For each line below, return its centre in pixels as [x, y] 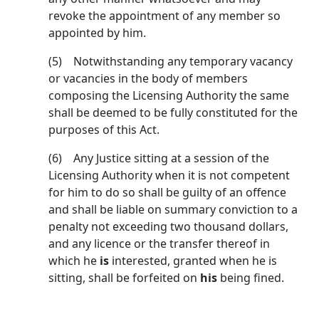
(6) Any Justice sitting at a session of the [159, 158]
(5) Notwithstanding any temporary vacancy [171, 62]
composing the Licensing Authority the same [169, 96]
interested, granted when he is [194, 261]
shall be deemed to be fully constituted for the [173, 113]
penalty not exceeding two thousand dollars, [168, 227]
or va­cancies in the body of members [148, 79]
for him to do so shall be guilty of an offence [167, 193]
